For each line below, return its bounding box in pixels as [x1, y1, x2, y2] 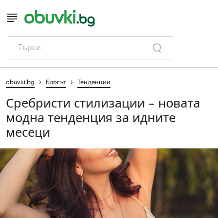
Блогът [46, 77, 66, 86]
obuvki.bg [6, 77, 35, 86]
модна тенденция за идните [6, 109, 176, 126]
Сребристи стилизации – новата [6, 94, 200, 111]
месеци [6, 123, 50, 141]
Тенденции [77, 77, 110, 86]
